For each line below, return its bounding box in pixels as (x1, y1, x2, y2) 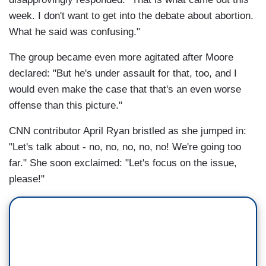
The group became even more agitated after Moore (9, 52, 233, 64)
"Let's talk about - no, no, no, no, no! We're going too (9, 141, 241, 153)
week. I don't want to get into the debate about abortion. (9, 10, 254, 22)
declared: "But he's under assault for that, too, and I (9, 68, 237, 80)
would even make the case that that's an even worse (9, 84, 241, 96)
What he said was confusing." (9, 26, 140, 38)
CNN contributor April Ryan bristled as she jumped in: (9, 125, 246, 137)
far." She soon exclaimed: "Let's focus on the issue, (9, 157, 237, 169)
